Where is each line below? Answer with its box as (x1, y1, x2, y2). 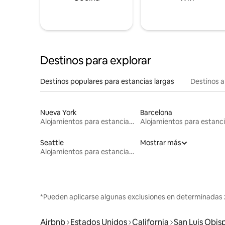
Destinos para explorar (40, 53, 151, 68)
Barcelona (140, 107, 172, 117)
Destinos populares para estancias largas (40, 76, 174, 86)
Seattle (40, 138, 64, 147)
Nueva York (40, 107, 77, 117)
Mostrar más (140, 138, 181, 147)
